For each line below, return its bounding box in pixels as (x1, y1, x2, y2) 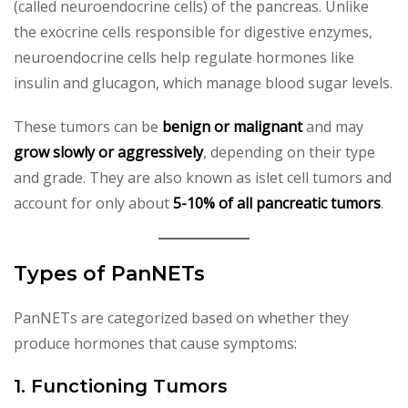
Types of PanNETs (14, 261, 205, 287)
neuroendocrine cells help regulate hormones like (14, 47, 354, 68)
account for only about (14, 193, 173, 214)
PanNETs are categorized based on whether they (14, 308, 349, 329)
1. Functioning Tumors (14, 375, 228, 398)
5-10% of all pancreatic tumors (173, 193, 381, 214)
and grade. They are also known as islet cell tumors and (14, 168, 392, 189)
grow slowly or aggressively (14, 142, 203, 163)
